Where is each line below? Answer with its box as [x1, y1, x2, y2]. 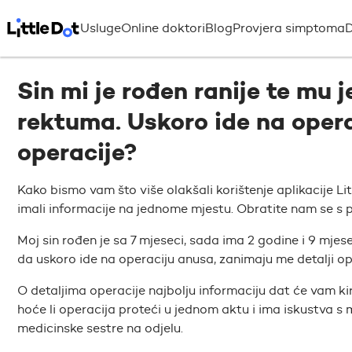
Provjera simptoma [233, 20, 345, 35]
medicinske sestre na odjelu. [17, 320, 183, 335]
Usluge [80, 20, 121, 35]
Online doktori [121, 20, 205, 35]
